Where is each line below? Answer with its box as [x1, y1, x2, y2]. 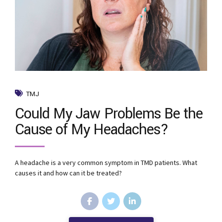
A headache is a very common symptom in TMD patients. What [15, 158, 197, 167]
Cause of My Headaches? [15, 119, 168, 140]
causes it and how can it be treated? [15, 168, 122, 178]
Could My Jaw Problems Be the [15, 104, 203, 124]
